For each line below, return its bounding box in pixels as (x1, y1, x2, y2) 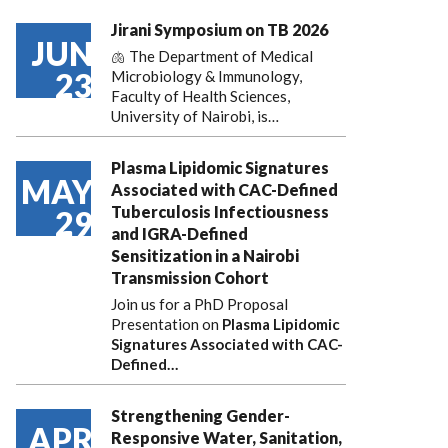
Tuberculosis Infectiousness (111, 202, 329, 221)
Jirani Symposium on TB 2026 (111, 20, 328, 39)
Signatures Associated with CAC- (111, 335, 343, 353)
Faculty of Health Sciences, (111, 87, 290, 105)
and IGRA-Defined (111, 224, 248, 243)
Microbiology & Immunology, (111, 67, 302, 85)
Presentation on (111, 315, 222, 333)
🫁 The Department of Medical (111, 47, 313, 65)
